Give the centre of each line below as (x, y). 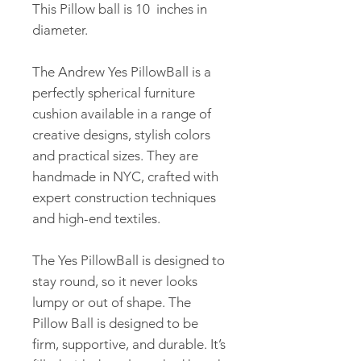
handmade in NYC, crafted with (125, 176)
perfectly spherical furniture (114, 92)
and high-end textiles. (96, 218)
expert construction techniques (124, 197)
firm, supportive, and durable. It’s (129, 344)
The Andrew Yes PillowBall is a (122, 71)
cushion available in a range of (122, 113)
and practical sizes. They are (115, 155)
